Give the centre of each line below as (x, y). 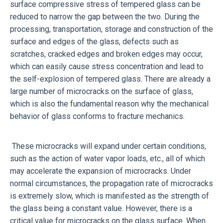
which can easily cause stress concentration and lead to (107, 66)
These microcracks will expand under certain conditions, (108, 146)
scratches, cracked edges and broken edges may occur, (106, 54)
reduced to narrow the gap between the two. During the (105, 16)
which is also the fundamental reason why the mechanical (109, 104)
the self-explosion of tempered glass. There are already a (110, 79)
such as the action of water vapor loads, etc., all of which (108, 158)
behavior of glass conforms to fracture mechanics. (97, 116)
